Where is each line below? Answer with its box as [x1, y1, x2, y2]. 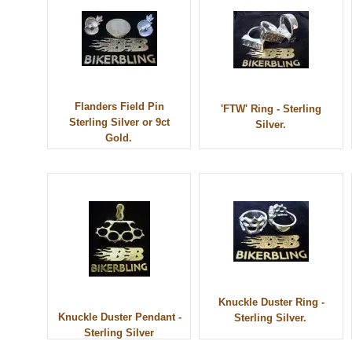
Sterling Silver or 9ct [68, 116, 170, 129]
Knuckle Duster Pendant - [57, 311, 181, 324]
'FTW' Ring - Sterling [221, 103, 322, 115]
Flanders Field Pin [75, 101, 165, 113]
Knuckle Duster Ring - [218, 296, 324, 309]
